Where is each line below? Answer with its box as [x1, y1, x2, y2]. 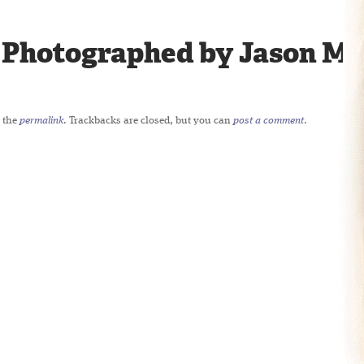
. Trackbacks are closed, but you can [63, 115, 233, 126]
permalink [19, 115, 63, 126]
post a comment [233, 115, 304, 126]
